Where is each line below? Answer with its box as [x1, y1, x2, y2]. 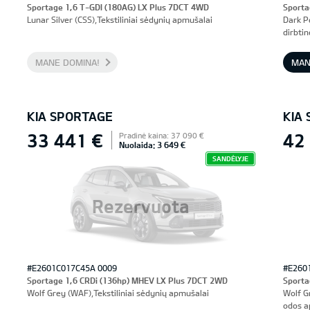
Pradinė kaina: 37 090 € [118, 131, 203, 140]
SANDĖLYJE [212, 154, 248, 163]
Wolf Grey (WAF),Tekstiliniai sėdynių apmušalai [26, 288, 209, 298]
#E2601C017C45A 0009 [26, 263, 117, 273]
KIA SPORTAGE [26, 109, 113, 124]
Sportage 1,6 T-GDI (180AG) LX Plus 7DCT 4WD [26, 2, 209, 12]
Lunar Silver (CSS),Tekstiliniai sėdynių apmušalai [26, 15, 212, 24]
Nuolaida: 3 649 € [118, 140, 185, 149]
